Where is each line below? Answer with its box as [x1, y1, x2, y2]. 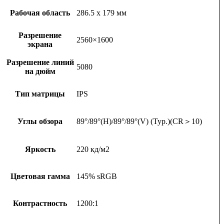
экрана [27, 40, 52, 49]
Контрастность [13, 199, 67, 208]
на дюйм [24, 67, 55, 76]
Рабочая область [10, 8, 70, 17]
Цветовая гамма [10, 172, 70, 181]
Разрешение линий [6, 58, 74, 67]
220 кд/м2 [76, 145, 109, 154]
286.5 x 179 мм [76, 8, 126, 17]
